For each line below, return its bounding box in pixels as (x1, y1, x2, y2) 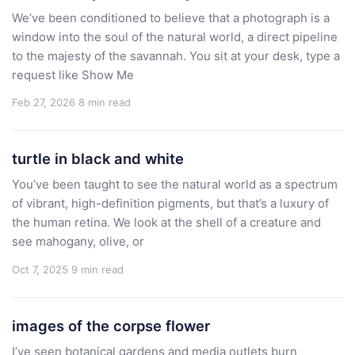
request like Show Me (12, 67, 134, 82)
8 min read (78, 96, 131, 109)
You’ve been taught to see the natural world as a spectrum (12, 177, 338, 193)
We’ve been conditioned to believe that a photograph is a (12, 10, 330, 25)
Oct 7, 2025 (12, 262, 68, 276)
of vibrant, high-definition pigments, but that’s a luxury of (12, 196, 329, 212)
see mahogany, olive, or (12, 234, 144, 250)
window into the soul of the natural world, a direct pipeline (12, 29, 338, 44)
